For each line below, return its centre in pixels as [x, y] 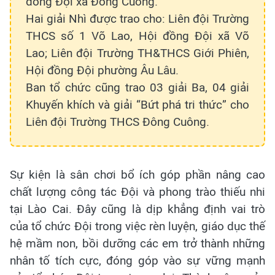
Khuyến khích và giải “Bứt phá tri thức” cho [137, 104]
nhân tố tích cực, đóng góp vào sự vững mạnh [137, 260]
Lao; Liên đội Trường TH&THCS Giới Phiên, [137, 53]
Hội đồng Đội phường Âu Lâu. [102, 70]
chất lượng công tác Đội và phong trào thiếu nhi [137, 192]
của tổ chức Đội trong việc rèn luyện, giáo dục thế [137, 226]
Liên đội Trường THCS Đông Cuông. [118, 122]
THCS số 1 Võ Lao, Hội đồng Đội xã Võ [137, 36]
